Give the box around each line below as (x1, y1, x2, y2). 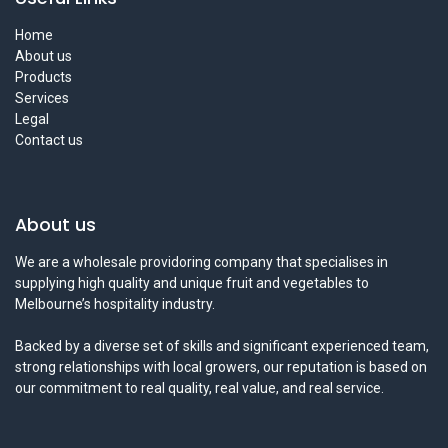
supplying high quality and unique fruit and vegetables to (15, 275, 369, 292)
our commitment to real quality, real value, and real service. (15, 380, 384, 397)
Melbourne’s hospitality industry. (15, 296, 215, 313)
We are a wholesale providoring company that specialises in (15, 254, 388, 271)
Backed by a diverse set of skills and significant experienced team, (15, 338, 429, 355)
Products (15, 69, 72, 86)
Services (15, 90, 69, 107)
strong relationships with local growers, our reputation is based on (15, 359, 427, 376)
